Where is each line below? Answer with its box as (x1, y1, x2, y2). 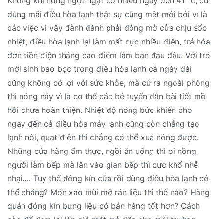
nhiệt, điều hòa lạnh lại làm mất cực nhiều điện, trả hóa (7, 37, 210, 47)
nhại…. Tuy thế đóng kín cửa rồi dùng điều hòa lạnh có (7, 174, 209, 184)
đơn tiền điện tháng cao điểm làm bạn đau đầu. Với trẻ (7, 50, 210, 61)
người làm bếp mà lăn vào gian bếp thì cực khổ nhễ (7, 160, 198, 170)
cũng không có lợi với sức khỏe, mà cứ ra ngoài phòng (7, 78, 210, 88)
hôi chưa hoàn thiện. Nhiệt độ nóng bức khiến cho (7, 105, 192, 115)
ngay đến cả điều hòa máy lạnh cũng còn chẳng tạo (7, 119, 199, 129)
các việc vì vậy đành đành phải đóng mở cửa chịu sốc (7, 23, 207, 33)
